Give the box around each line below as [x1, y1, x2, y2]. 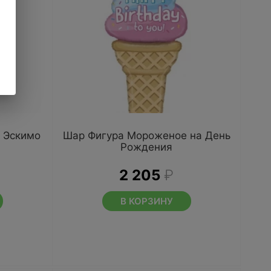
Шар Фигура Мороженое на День [62, 129, 230, 142]
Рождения [120, 141, 172, 153]
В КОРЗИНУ [120, 195, 173, 207]
